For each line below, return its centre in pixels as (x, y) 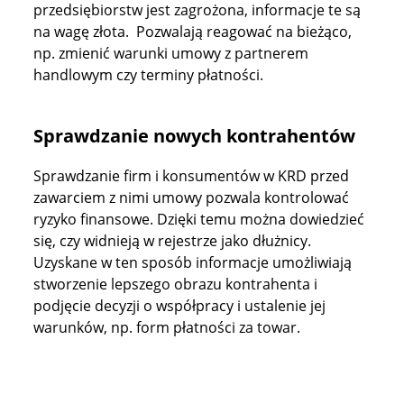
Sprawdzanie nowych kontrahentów (195, 136)
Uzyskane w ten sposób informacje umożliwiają (193, 262)
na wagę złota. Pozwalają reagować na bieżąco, (193, 32)
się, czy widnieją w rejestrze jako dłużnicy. (173, 241)
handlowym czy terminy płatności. (149, 75)
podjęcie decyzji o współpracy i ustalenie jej (180, 306)
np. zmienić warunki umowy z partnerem (171, 53)
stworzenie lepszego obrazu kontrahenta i (176, 284)
